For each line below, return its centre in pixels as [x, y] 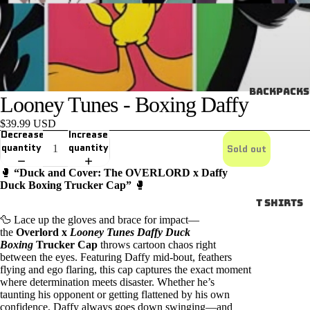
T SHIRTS [279, 203]
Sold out [247, 148]
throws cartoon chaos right [158, 245]
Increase [89, 135]
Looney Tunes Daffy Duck [130, 232]
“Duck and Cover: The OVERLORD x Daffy [121, 173]
